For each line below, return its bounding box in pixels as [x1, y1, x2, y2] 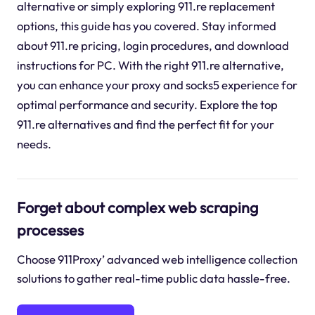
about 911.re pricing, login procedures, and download [16, 37, 289, 53]
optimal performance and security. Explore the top [16, 96, 278, 112]
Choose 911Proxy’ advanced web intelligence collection [16, 252, 297, 267]
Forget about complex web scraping [16, 198, 258, 218]
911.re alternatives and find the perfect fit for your [16, 116, 274, 131]
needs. [16, 136, 51, 151]
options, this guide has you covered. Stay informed [16, 18, 276, 33]
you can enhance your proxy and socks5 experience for [16, 77, 297, 92]
